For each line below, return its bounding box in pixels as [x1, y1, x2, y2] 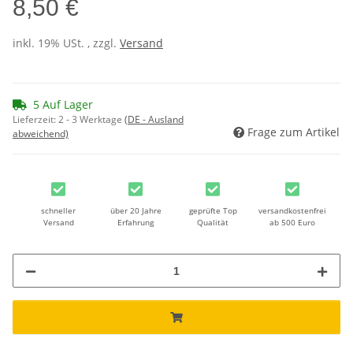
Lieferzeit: [13, 113, 58, 127]
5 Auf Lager [33, 97, 93, 113]
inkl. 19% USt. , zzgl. [13, 35, 120, 51]
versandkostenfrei [258, 205, 326, 217]
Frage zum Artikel [247, 124, 340, 140]
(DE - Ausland [124, 113, 184, 127]
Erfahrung [117, 217, 154, 229]
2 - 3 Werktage [58, 113, 124, 127]
